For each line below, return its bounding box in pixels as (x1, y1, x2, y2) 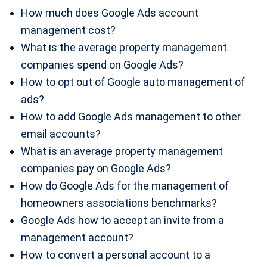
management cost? (21, 24, 116, 36)
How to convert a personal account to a (21, 249, 210, 261)
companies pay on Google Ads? (21, 162, 171, 175)
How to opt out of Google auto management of (21, 76, 245, 88)
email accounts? (21, 128, 101, 140)
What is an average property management (21, 145, 223, 157)
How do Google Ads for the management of (21, 179, 229, 192)
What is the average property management (21, 41, 227, 54)
